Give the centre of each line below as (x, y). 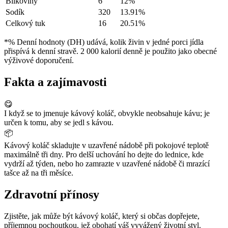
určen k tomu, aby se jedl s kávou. (59, 122)
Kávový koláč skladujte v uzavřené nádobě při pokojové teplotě (106, 145)
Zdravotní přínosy (52, 194)
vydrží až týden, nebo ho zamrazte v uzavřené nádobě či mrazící (107, 163)
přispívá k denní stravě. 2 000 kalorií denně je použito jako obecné (110, 51)
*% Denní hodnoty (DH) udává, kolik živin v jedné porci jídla (104, 42)
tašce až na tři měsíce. (39, 173)
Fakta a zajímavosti (55, 82)
